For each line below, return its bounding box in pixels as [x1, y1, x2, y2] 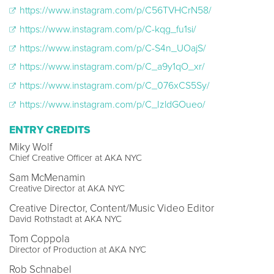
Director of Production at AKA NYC [9, 243, 146, 255]
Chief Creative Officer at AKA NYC [9, 152, 142, 163]
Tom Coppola [9, 232, 70, 245]
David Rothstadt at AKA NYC [9, 213, 122, 224]
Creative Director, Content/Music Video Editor [9, 201, 214, 215]
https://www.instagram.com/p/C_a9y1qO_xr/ [17, 61, 205, 73]
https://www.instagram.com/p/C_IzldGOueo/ [17, 98, 206, 111]
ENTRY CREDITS [9, 123, 91, 136]
